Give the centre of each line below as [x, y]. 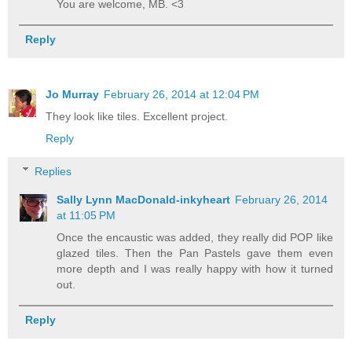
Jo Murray [72, 95]
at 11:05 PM [86, 215]
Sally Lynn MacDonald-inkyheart [144, 199]
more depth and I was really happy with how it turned [195, 268]
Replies [53, 171]
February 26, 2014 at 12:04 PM [181, 95]
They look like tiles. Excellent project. [137, 117]
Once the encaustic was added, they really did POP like [195, 237]
